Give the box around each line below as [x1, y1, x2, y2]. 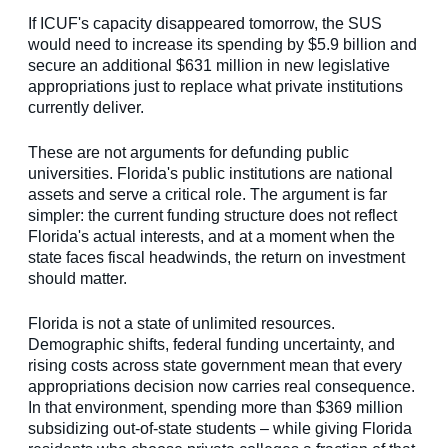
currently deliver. [28, 99, 144, 117]
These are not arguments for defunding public [28, 144, 349, 162]
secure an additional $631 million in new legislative [28, 57, 390, 75]
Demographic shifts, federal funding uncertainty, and [28, 336, 395, 354]
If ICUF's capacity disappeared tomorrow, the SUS [28, 15, 382, 33]
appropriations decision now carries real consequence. [28, 378, 415, 396]
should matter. [28, 270, 127, 288]
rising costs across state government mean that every [28, 357, 402, 375]
